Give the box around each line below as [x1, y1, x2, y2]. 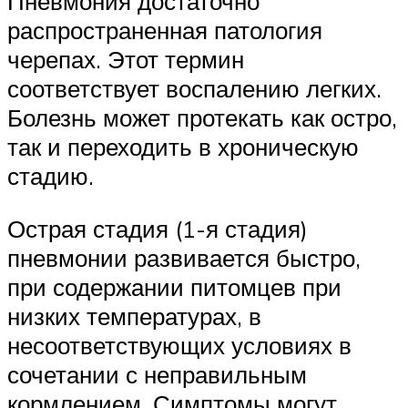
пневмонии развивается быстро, [7, 242, 361, 272]
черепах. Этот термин [7, 44, 244, 74]
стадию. [7, 160, 94, 190]
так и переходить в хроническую [7, 131, 359, 161]
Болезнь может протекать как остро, [7, 102, 397, 132]
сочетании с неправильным [7, 359, 307, 389]
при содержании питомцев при [7, 271, 342, 301]
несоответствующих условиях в [7, 330, 352, 360]
